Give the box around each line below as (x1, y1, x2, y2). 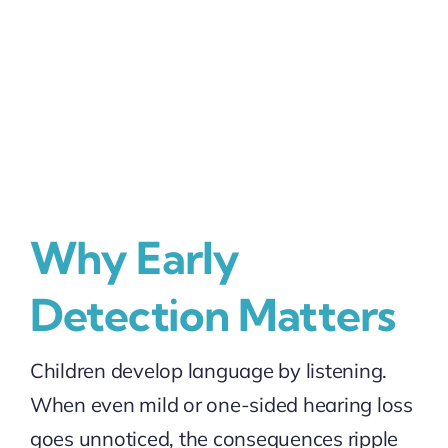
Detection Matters (29, 287, 396, 342)
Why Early (29, 230, 240, 285)
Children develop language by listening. (29, 357, 388, 383)
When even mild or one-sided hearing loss (29, 391, 413, 417)
